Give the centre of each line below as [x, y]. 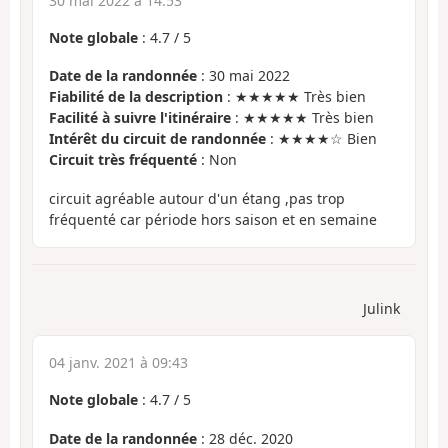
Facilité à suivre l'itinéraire [140, 118]
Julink [381, 309]
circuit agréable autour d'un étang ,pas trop [197, 198]
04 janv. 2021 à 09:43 [118, 363]
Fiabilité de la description [136, 97]
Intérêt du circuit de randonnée [157, 139]
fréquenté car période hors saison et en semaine [213, 219]
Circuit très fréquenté [123, 160]
